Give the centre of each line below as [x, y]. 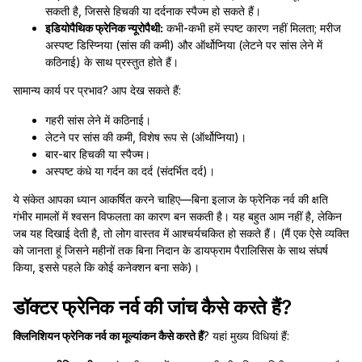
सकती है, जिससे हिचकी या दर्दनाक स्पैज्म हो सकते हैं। [153, 11]
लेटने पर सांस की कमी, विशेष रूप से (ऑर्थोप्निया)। [146, 137]
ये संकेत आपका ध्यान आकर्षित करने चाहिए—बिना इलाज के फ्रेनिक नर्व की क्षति [170, 199]
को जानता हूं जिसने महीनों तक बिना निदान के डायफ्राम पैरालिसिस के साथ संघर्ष [170, 250]
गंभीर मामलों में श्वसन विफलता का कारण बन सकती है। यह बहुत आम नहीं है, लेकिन [177, 216]
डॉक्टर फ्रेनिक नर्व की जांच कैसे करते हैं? [152, 307]
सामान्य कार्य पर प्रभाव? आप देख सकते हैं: [97, 90]
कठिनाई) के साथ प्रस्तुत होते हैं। [112, 62]
